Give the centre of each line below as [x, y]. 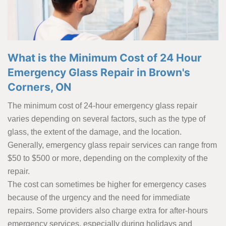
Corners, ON [39, 87]
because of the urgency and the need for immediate [99, 198]
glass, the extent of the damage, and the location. [95, 132]
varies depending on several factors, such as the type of [106, 119]
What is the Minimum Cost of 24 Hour [105, 58]
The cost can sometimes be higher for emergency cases [107, 185]
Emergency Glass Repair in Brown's [99, 73]
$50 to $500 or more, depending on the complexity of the [108, 158]
